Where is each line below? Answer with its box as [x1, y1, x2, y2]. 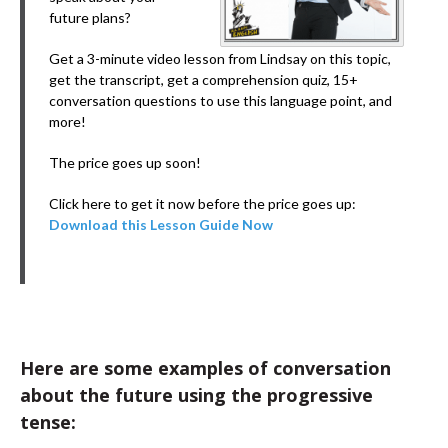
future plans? [49, 9, 131, 26]
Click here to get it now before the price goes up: [49, 195, 356, 212]
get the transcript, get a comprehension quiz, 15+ [49, 71, 358, 88]
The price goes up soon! [49, 154, 201, 171]
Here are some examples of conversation [20, 356, 391, 380]
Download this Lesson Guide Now [49, 216, 273, 233]
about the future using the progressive [20, 383, 373, 407]
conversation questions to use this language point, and [49, 92, 392, 109]
